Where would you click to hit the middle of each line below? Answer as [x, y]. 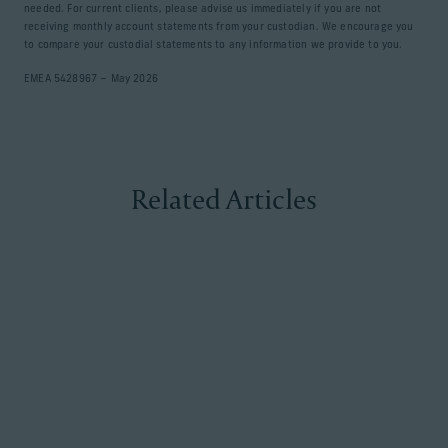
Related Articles [224, 199]
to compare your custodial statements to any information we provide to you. [213, 45]
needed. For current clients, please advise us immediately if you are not [203, 9]
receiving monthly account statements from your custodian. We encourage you [219, 27]
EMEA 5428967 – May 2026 [91, 79]
